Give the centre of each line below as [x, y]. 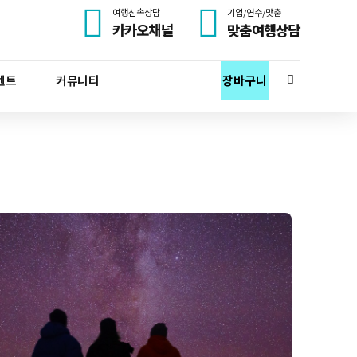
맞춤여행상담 [263, 30]
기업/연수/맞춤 [255, 12]
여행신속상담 [137, 12]
